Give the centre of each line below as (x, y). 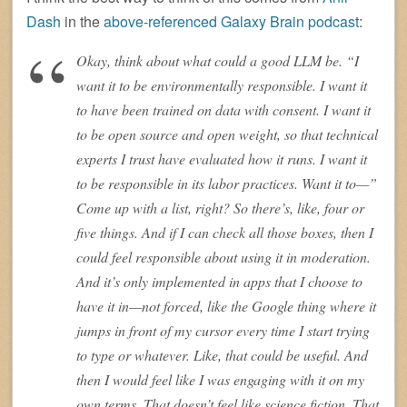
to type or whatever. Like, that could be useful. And (222, 355)
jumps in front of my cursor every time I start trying (223, 331)
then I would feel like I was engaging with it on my (220, 380)
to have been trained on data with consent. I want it (223, 110)
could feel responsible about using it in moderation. (223, 257)
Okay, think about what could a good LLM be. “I (218, 61)
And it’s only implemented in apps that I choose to (219, 282)
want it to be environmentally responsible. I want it (222, 85)
